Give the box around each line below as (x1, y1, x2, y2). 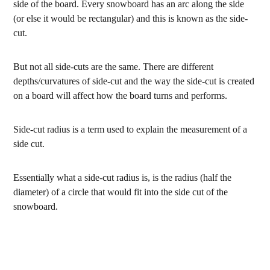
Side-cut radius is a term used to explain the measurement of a (13, 124, 248, 134)
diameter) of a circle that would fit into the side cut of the (13, 186, 228, 197)
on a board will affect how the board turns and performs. (13, 90, 228, 101)
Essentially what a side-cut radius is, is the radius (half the (13, 172, 232, 183)
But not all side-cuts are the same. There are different (13, 61, 214, 72)
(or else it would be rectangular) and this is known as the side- (13, 13, 248, 24)
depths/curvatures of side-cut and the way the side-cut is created (13, 75, 255, 86)
